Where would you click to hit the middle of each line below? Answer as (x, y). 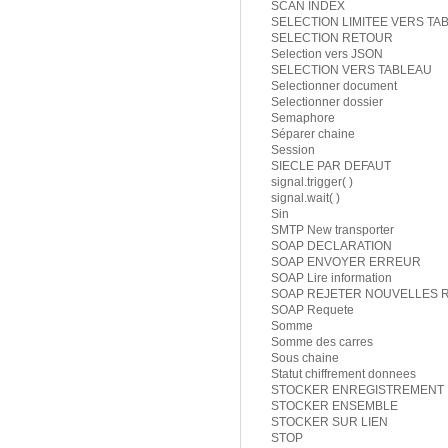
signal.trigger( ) (312, 182)
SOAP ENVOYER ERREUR (346, 262)
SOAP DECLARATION (331, 246)
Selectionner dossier (327, 102)
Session (293, 150)
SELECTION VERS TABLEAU (351, 70)
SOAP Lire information (331, 278)
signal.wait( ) (305, 198)
